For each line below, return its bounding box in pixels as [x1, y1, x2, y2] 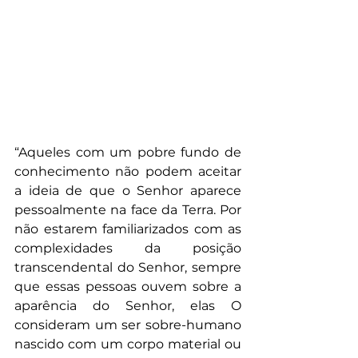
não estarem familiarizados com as [14, 221, 241, 237]
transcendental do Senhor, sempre [14, 259, 241, 275]
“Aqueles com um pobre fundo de [14, 144, 241, 160]
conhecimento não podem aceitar [14, 163, 241, 179]
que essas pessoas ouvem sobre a [14, 278, 241, 294]
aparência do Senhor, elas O [14, 297, 241, 313]
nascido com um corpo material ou [14, 336, 241, 352]
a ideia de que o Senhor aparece [14, 182, 241, 198]
